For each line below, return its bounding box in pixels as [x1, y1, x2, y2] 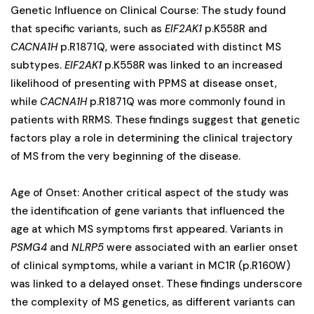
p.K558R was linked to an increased [102, 57, 282, 72]
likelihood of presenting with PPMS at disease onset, [11, 76, 277, 90]
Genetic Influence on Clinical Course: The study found [11, 3, 286, 18]
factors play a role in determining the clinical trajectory [11, 130, 293, 145]
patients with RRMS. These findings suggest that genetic [11, 112, 300, 127]
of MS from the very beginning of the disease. [11, 149, 240, 163]
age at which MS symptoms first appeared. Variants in [11, 221, 283, 236]
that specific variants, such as [11, 21, 165, 36]
